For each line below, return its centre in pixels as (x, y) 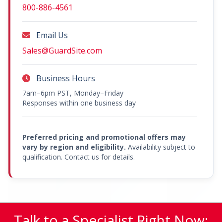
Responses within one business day (79, 103)
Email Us (51, 35)
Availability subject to (161, 147)
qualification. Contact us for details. (79, 157)
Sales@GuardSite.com (62, 50)
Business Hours (65, 78)
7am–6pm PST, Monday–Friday (73, 93)
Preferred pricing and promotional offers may (104, 137)
